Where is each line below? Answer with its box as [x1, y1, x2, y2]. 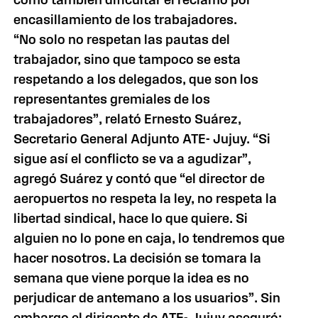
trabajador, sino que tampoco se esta [13, 52, 241, 67]
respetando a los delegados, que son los [13, 72, 259, 87]
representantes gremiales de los [13, 92, 211, 106]
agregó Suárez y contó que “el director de [13, 171, 265, 186]
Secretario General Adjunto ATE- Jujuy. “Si [13, 131, 271, 146]
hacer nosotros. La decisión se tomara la [13, 251, 262, 265]
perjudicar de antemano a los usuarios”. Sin [13, 290, 281, 305]
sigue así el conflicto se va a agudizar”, [13, 151, 252, 166]
